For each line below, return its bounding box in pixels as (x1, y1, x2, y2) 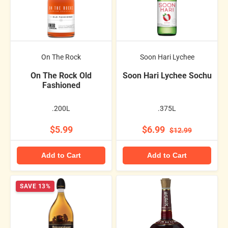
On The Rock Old (31, 70, 92, 80)
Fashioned (42, 80, 80, 90)
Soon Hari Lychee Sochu (122, 70, 212, 80)
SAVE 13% (20, 182, 50, 190)
